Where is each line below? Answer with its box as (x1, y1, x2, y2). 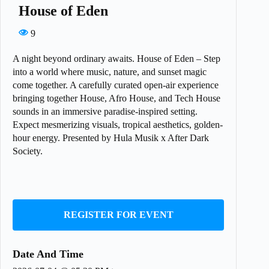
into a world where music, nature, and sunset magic (13, 67, 207, 77)
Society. (13, 146, 43, 157)
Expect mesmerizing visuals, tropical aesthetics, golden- (13, 119, 223, 130)
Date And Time (13, 248, 83, 261)
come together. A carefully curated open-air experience (13, 80, 219, 91)
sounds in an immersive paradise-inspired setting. (13, 106, 198, 117)
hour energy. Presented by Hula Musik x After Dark (13, 133, 209, 144)
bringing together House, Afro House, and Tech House (13, 93, 220, 104)
